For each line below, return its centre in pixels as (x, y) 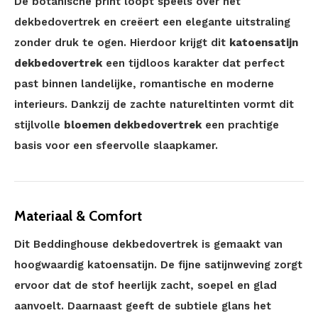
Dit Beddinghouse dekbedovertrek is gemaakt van (148, 244)
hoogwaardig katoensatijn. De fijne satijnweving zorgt (158, 265)
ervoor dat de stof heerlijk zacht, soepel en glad (146, 285)
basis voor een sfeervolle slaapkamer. (116, 146)
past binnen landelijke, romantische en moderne (144, 84)
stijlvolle (39, 125)
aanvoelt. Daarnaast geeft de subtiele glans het (143, 306)
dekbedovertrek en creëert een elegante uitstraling (152, 22)
